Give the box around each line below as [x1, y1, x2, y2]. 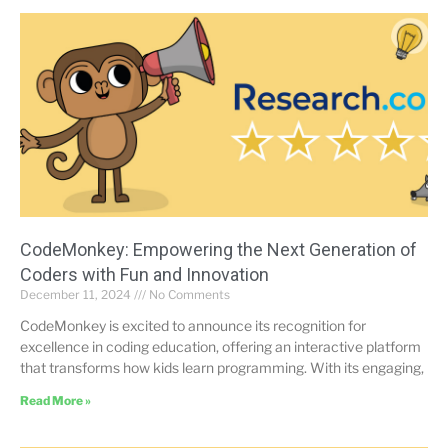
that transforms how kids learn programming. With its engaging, [20, 358, 424, 376]
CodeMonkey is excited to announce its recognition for [20, 316, 366, 334]
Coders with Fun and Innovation [20, 263, 269, 285]
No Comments [146, 286, 230, 302]
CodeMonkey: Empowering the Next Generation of [20, 238, 417, 260]
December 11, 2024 [20, 286, 134, 302]
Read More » [20, 392, 91, 408]
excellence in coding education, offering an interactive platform [20, 337, 421, 355]
